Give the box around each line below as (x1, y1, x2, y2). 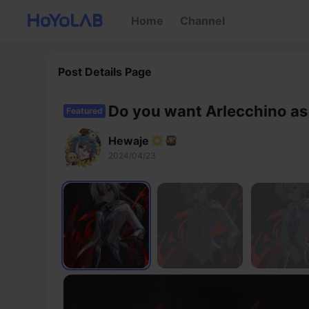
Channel (180, 14, 225, 28)
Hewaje (108, 134, 149, 148)
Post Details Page (58, 64, 152, 79)
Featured (66, 106, 103, 116)
